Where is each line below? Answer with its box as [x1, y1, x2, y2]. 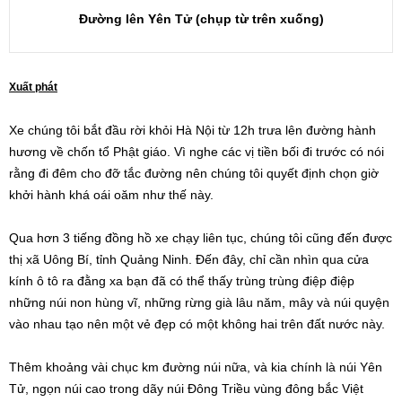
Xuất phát [9, 81, 57, 93]
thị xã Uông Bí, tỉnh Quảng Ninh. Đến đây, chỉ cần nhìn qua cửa [9, 252, 369, 267]
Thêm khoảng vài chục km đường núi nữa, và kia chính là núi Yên [9, 360, 382, 374]
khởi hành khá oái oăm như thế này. [9, 188, 214, 202]
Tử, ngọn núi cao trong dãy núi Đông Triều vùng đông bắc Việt [9, 381, 363, 396]
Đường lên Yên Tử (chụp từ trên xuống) [78, 12, 324, 26]
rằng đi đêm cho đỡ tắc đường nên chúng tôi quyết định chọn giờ [9, 166, 379, 180]
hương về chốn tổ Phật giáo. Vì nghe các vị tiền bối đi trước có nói [9, 144, 384, 159]
